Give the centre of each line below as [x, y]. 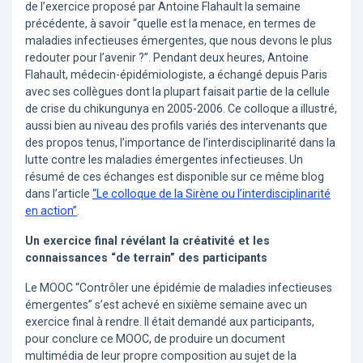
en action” [51, 211]
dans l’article [59, 194]
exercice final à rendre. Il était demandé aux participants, [170, 322]
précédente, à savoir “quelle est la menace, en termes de [171, 24]
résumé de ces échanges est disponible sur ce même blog [175, 177]
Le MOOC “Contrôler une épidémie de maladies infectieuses [179, 288]
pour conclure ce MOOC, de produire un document [155, 339]
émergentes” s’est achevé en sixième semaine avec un [166, 305]
